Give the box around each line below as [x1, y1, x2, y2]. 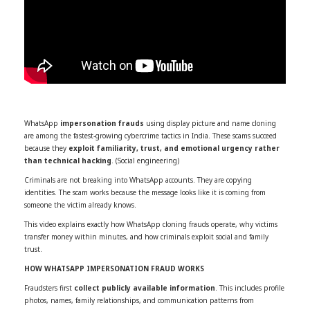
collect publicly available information [74, 282, 215, 293]
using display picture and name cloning [144, 118, 276, 128]
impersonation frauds [60, 118, 144, 128]
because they [24, 143, 69, 153]
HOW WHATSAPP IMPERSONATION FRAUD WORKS [24, 263, 204, 273]
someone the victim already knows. [24, 199, 136, 210]
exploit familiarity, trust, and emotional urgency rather [69, 143, 280, 153]
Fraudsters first [24, 282, 74, 293]
